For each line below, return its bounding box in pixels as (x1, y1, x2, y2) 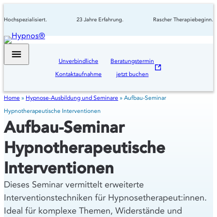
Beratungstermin (110, 57, 155, 64)
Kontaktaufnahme (55, 70, 102, 77)
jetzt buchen (116, 70, 149, 77)
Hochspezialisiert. (4, 16, 47, 23)
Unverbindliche (58, 57, 98, 64)
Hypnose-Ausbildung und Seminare (26, 93, 118, 101)
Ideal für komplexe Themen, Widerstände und (4, 205, 182, 216)
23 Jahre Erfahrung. (77, 16, 124, 23)
